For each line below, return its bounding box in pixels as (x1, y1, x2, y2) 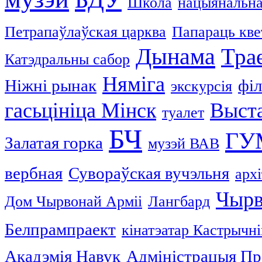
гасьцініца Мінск (5, 99, 156, 123)
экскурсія (171, 78, 232, 95)
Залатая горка (5, 133, 103, 153)
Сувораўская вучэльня (68, 164, 229, 183)
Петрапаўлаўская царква (5, 23, 166, 41)
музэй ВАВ (148, 135, 219, 153)
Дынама (136, 43, 215, 70)
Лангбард (148, 193, 210, 211)
